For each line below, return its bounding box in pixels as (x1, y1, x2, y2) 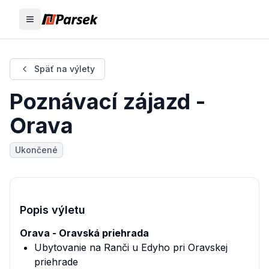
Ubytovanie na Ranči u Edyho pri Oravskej (34, 241, 228, 253)
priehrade (34, 256, 78, 268)
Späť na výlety (34, 64, 95, 74)
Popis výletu (20, 204, 85, 216)
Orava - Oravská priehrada (20, 227, 149, 239)
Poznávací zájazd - (10, 88, 205, 115)
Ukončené (15, 145, 58, 155)
